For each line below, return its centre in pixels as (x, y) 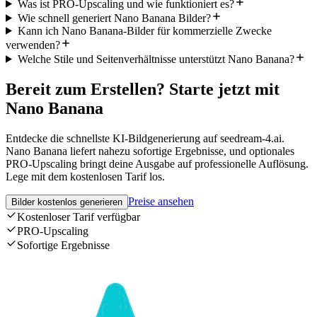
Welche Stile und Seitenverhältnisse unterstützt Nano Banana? (156, 59)
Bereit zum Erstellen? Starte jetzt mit (143, 89)
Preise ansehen (161, 201)
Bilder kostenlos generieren (67, 202)
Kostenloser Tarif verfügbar (79, 217)
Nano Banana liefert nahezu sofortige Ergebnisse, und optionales (150, 151)
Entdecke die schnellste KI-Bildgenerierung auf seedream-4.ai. (145, 138)
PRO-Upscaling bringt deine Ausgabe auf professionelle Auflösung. (157, 163)
